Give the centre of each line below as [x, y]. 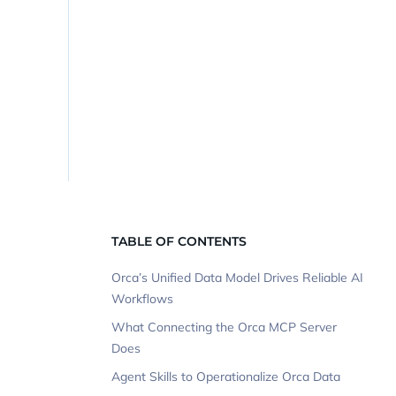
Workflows [142, 299]
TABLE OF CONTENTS [179, 242]
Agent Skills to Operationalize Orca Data [226, 377]
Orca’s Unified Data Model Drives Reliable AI [237, 278]
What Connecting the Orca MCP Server [224, 327]
